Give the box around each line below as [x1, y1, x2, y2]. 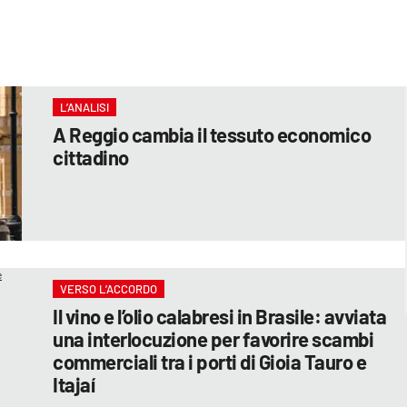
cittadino [53, 144, 129, 169]
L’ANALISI [60, 99, 110, 114]
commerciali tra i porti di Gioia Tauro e [53, 349, 367, 373]
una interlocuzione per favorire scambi [53, 326, 374, 351]
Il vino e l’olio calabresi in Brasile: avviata [53, 303, 387, 328]
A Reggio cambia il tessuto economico [53, 122, 372, 146]
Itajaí [53, 372, 95, 396]
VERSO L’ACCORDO [60, 281, 158, 296]
